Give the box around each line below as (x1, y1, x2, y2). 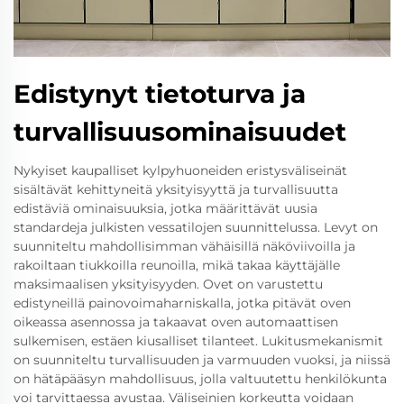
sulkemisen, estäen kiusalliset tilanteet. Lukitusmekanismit (14, 333, 383, 349)
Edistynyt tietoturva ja (14, 78, 306, 109)
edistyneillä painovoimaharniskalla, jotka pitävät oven (14, 295, 351, 311)
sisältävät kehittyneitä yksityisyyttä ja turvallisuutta (14, 181, 338, 197)
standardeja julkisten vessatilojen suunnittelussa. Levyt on (14, 219, 378, 235)
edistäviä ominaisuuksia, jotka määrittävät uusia (14, 200, 317, 216)
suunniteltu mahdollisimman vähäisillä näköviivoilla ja (14, 238, 355, 254)
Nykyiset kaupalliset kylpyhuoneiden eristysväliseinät (14, 162, 347, 179)
